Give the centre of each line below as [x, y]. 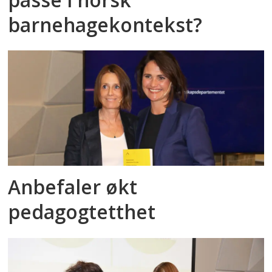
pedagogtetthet [82, 212]
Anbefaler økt [73, 187]
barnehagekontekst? [105, 24]
